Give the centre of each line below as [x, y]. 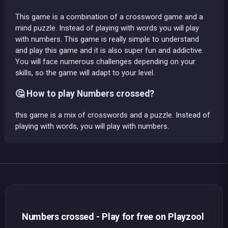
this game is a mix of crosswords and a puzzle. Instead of [113, 115]
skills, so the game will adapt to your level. [85, 73]
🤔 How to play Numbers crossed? [85, 94]
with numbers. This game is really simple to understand [107, 39]
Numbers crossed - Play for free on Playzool [113, 216]
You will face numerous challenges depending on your [105, 61]
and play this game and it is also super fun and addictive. [109, 50]
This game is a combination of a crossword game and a [109, 17]
